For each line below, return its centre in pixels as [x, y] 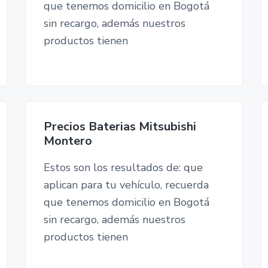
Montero [68, 141]
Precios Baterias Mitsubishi [120, 127]
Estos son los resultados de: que [123, 168]
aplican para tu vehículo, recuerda [126, 185]
